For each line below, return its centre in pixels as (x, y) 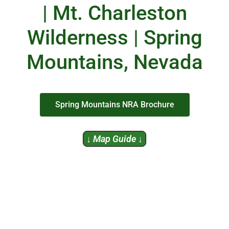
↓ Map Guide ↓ (114, 139)
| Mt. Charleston (114, 13)
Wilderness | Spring (114, 38)
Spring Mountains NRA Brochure (114, 105)
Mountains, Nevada (114, 62)
